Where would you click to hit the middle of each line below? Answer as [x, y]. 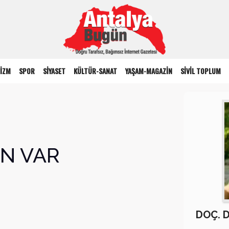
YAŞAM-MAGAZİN [149, 71]
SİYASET [54, 71]
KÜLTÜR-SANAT [96, 71]
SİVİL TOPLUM [201, 71]
